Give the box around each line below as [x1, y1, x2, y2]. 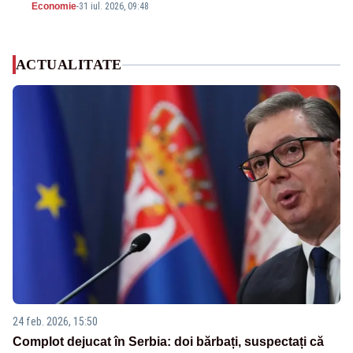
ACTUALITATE [16, 57, 122, 73]
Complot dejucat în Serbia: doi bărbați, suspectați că [13, 334, 324, 348]
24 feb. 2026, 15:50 [13, 314, 98, 328]
